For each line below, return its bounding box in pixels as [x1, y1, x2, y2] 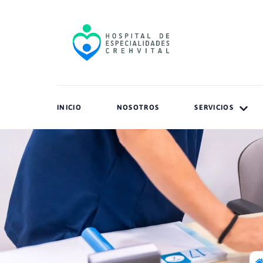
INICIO [57, 103, 82, 112]
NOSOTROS [116, 103, 160, 112]
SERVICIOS [194, 103, 234, 112]
